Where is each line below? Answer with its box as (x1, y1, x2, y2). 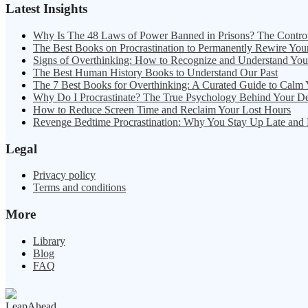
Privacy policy (33, 169, 96, 181)
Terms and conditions (33, 181, 126, 194)
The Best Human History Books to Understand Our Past (33, 67, 278, 79)
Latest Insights (5, 1, 87, 16)
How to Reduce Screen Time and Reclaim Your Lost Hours (33, 104, 291, 116)
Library (33, 234, 65, 247)
